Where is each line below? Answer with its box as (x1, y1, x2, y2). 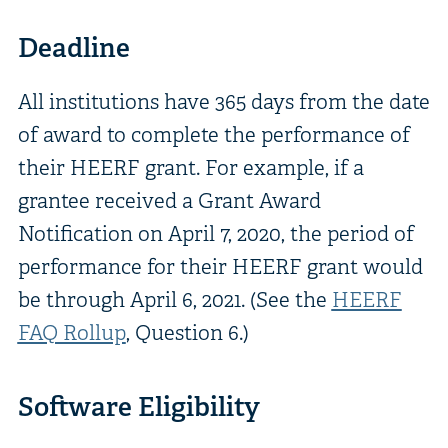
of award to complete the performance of (17, 120, 410, 148)
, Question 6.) (125, 318, 249, 346)
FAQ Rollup (17, 318, 126, 346)
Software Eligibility (17, 388, 260, 424)
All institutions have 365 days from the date (17, 87, 430, 115)
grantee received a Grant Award (17, 186, 321, 214)
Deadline (17, 29, 130, 65)
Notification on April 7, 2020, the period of (17, 219, 414, 247)
